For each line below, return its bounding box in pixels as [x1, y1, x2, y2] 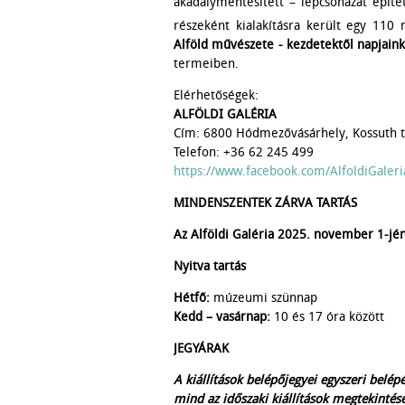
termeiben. [174, 55, 239, 71]
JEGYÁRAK [174, 340, 229, 356]
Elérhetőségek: [174, 87, 259, 103]
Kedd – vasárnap [174, 308, 267, 325]
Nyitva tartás [174, 258, 246, 274]
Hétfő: [174, 289, 210, 306]
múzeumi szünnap [210, 289, 317, 306]
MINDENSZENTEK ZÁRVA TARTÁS [174, 194, 357, 211]
